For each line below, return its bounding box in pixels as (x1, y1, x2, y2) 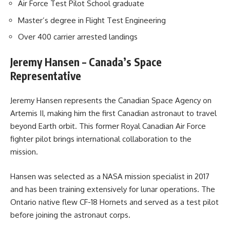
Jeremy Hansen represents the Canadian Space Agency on (10, 95, 212, 106)
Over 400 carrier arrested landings (18, 32, 138, 42)
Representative (10, 68, 81, 83)
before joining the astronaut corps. (10, 209, 130, 220)
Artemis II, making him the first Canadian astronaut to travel (10, 108, 217, 119)
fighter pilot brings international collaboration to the (10, 134, 191, 144)
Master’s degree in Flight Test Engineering (18, 15, 166, 25)
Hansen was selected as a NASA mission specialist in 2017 (10, 171, 209, 181)
